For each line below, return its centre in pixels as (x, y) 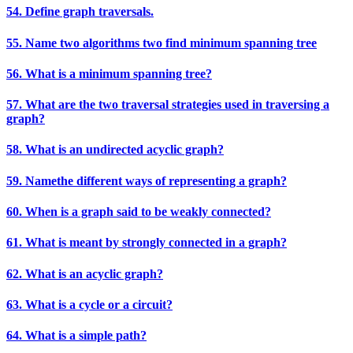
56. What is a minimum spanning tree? (109, 73)
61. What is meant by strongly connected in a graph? (147, 243)
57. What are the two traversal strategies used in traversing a (168, 105)
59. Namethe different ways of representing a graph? (147, 180)
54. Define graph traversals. (80, 12)
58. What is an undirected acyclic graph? (115, 150)
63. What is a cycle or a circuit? (89, 304)
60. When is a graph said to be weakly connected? (139, 212)
